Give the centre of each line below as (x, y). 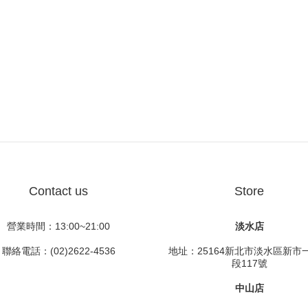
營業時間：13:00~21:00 (59, 226)
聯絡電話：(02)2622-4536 (58, 251)
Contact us (59, 191)
